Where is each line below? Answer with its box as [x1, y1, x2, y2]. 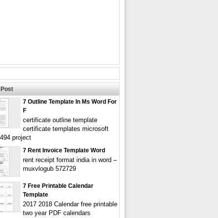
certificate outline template [23, 116, 97, 124]
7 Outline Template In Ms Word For [23, 98, 117, 105]
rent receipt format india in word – [23, 156, 117, 163]
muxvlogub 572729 [23, 165, 76, 172]
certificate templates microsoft [23, 125, 109, 132]
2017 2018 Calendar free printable [23, 200, 117, 208]
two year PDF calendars [23, 209, 91, 217]
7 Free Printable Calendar [23, 182, 93, 189]
